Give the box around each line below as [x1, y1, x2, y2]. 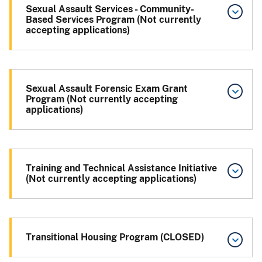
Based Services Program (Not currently [26, 13, 201, 25]
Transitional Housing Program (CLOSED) [26, 231, 204, 243]
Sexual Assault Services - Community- [26, 3, 194, 15]
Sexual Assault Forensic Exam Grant [26, 82, 188, 94]
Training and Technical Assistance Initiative [26, 162, 217, 174]
